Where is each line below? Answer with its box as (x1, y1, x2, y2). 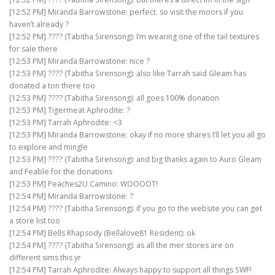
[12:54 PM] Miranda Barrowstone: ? (9, 191, 133, 202)
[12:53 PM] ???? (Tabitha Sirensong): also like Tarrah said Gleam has (9, 68, 246, 79)
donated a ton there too (9, 80, 95, 91)
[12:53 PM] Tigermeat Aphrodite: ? (9, 105, 130, 116)
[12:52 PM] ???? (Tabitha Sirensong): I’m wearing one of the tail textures (9, 31, 259, 42)
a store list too (9, 215, 60, 227)
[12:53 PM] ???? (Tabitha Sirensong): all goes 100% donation (9, 93, 219, 104)
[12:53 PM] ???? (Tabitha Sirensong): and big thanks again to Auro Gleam (9, 154, 261, 165)
